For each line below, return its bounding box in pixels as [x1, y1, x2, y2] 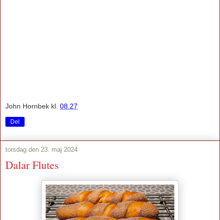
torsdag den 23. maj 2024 [5, 146, 78, 154]
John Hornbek [5, 102, 49, 110]
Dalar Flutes [5, 158, 59, 172]
